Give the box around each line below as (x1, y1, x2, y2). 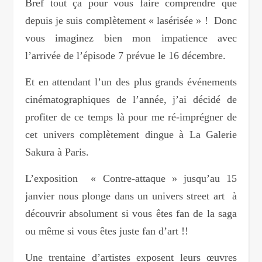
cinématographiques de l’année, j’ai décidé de (25, 94, 237, 105)
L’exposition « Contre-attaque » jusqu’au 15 (25, 173, 237, 184)
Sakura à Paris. (25, 146, 89, 158)
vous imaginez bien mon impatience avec (25, 32, 237, 44)
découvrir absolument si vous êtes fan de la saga (25, 208, 237, 219)
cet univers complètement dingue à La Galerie (25, 129, 237, 140)
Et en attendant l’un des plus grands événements (25, 76, 237, 88)
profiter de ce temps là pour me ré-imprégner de (25, 111, 237, 123)
